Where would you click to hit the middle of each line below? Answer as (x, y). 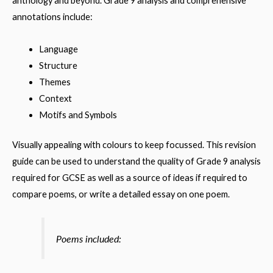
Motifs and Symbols (78, 115)
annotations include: (52, 17)
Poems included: (89, 238)
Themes (55, 82)
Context (55, 98)
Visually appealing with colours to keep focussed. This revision (134, 144)
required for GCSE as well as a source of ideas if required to (130, 177)
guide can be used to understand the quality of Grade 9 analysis (136, 161)
